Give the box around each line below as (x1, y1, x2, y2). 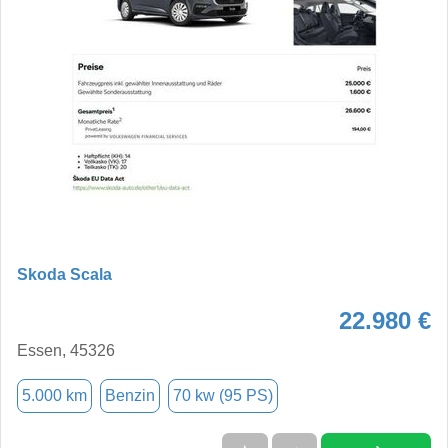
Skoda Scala (17, 265, 112, 283)
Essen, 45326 (17, 341, 115, 359)
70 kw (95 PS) (173, 386, 273, 404)
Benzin (105, 386, 155, 404)
